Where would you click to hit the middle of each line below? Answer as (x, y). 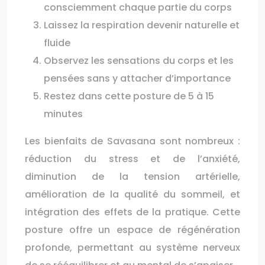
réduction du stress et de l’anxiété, (132, 159)
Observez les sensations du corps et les (139, 61)
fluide (57, 43)
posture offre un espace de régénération (132, 230)
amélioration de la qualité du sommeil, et (132, 194)
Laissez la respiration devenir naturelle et (142, 25)
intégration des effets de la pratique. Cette (132, 212)
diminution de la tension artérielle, (132, 177)
